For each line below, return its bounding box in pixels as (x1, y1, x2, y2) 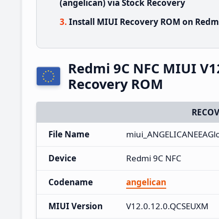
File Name (48, 128, 89, 140)
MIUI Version (48, 200, 103, 212)
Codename (48, 176, 93, 188)
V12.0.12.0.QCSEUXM (126, 200, 208, 212)
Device (48, 152, 76, 164)
